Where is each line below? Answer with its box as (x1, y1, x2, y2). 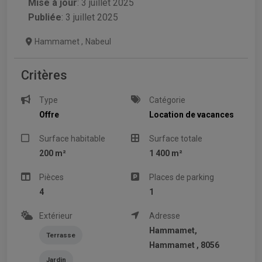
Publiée (28, 11, 61, 23)
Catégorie (149, 95, 186, 105)
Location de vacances (149, 109, 235, 119)
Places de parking (149, 172, 215, 182)
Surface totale (149, 133, 203, 143)
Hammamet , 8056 (149, 240, 220, 250)
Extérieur (39, 211, 73, 220)
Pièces (39, 172, 64, 182)
